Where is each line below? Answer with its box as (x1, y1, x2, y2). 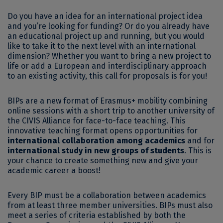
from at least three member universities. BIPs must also (7, 201, 213, 211)
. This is (184, 146, 212, 156)
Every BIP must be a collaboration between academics (7, 191, 206, 201)
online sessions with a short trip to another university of (7, 106, 215, 116)
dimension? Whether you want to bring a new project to (7, 51, 211, 61)
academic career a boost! (7, 166, 101, 176)
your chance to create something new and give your (7, 156, 198, 166)
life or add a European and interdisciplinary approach (7, 61, 207, 71)
